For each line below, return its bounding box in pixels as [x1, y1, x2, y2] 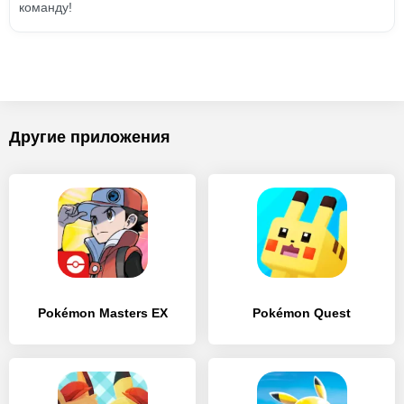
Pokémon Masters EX [37, 306, 168, 320]
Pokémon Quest [252, 306, 351, 320]
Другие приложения [9, 128, 170, 146]
